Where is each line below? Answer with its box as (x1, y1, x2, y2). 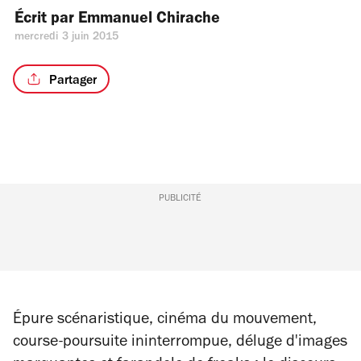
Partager (48, 74, 97, 88)
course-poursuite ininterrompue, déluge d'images (13, 335, 347, 351)
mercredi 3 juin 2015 (15, 32, 119, 44)
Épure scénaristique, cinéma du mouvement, (13, 313, 317, 329)
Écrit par (15, 12, 78, 28)
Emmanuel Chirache (78, 12, 220, 28)
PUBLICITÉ (159, 194, 202, 204)
